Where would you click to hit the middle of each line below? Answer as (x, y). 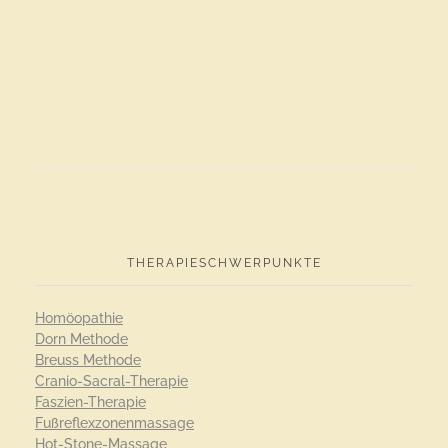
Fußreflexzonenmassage (114, 423)
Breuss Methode (88, 360)
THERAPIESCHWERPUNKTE (224, 263)
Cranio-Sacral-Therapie (111, 381)
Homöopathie (79, 318)
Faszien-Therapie (90, 402)
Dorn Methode (81, 339)
